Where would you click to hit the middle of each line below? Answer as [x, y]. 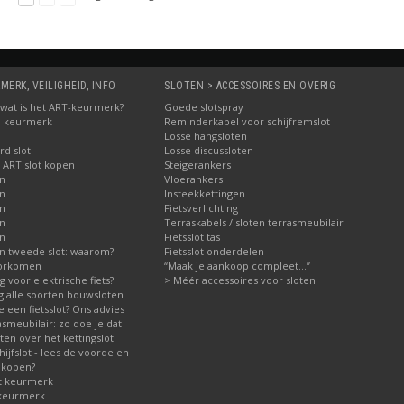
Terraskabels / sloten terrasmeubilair [254, 222]
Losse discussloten [209, 150]
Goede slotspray [204, 107]
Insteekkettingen [205, 193]
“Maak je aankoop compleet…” [237, 266]
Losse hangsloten [206, 136]
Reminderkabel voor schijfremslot [247, 121]
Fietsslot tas [192, 237]
